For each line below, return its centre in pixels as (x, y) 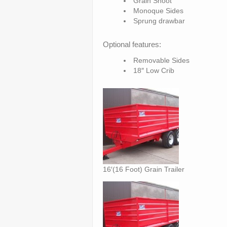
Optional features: (132, 44)
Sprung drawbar (159, 21)
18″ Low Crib (154, 70)
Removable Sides (161, 60)
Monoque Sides (158, 11)
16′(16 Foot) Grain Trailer (144, 169)
